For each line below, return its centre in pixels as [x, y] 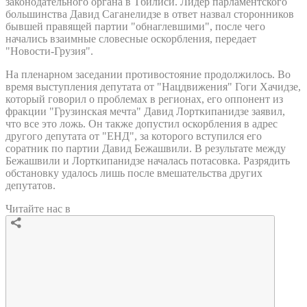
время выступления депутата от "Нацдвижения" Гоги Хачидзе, [153, 86]
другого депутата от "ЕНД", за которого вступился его [134, 136]
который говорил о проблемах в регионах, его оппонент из [144, 99]
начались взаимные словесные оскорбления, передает [131, 38]
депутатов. [30, 185]
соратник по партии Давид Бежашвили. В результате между [146, 148]
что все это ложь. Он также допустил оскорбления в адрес [142, 123]
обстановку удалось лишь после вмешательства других [134, 173]
